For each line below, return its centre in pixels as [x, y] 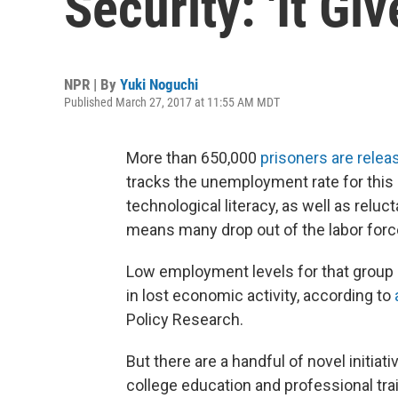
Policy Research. [185, 319]
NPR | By [92, 84]
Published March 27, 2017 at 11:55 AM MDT [172, 102]
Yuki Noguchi [159, 84]
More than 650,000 [193, 158]
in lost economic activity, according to [260, 295]
